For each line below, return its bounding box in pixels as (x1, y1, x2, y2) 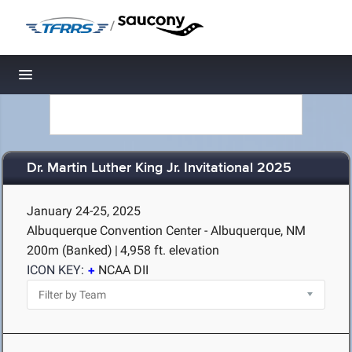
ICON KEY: (27, 262, 84, 277)
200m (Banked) (27, 243, 112, 258)
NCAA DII (98, 262, 148, 277)
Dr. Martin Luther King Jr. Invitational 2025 (27, 159, 291, 178)
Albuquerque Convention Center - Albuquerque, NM (27, 223, 306, 238)
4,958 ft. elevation (120, 243, 219, 258)
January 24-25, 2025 (27, 203, 141, 218)
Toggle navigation (26, 71, 132, 87)
